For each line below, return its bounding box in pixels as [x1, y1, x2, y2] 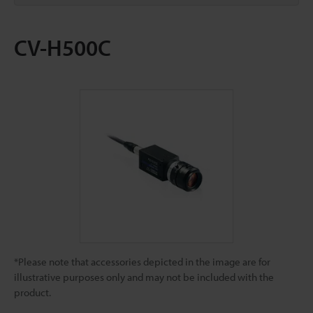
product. [14, 286, 51, 299]
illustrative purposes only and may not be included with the [14, 270, 274, 284]
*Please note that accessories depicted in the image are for [14, 255, 270, 268]
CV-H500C [14, 34, 111, 61]
